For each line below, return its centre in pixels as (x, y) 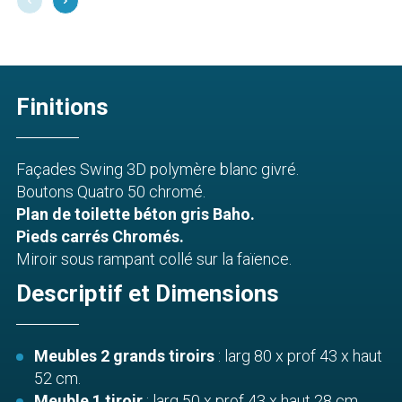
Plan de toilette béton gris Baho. (135, 214)
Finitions (62, 106)
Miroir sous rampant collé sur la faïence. (154, 258)
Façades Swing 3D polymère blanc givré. (157, 169)
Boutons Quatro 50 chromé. (111, 191)
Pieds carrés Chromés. (100, 236)
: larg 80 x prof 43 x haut (298, 355)
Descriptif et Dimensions (148, 293)
